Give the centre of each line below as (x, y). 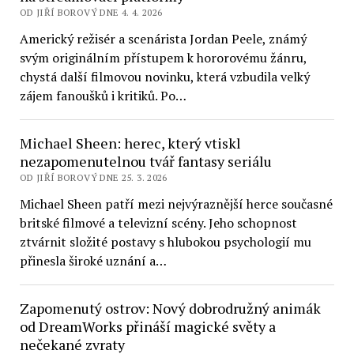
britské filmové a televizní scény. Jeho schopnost (158, 223)
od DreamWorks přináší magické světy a (147, 326)
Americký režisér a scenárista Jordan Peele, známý (163, 39)
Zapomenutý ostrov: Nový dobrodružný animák (170, 308)
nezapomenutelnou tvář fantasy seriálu (145, 161)
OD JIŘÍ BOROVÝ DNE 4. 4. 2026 (91, 12)
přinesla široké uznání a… (93, 261)
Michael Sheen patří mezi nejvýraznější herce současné (176, 204)
